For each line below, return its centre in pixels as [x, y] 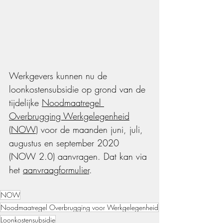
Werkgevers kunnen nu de [59, 76]
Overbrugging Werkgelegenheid [69, 116]
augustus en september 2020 [65, 143]
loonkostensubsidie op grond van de [79, 89]
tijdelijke [25, 103]
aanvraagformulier [56, 170]
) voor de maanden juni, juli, [91, 130]
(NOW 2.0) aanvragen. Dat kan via [79, 157]
